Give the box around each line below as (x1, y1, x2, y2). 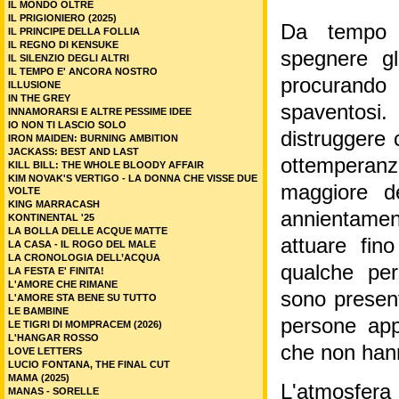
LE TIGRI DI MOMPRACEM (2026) (8, 319, 162, 330)
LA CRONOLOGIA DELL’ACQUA (8, 252, 160, 263)
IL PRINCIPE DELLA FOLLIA (8, 26, 140, 37)
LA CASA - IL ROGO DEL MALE (8, 239, 156, 249)
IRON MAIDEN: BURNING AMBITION (8, 133, 178, 143)
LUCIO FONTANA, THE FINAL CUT (8, 359, 170, 370)
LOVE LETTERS (8, 346, 82, 356)
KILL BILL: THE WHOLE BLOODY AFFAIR (8, 159, 204, 170)
